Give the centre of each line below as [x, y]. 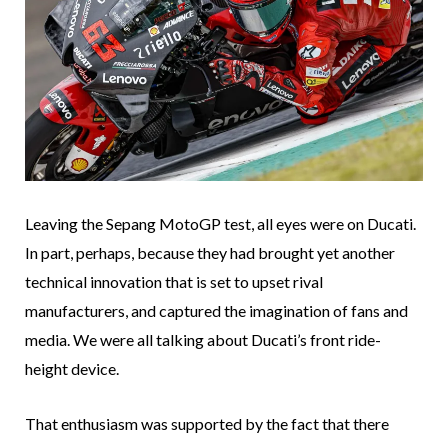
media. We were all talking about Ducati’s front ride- [203, 339]
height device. [72, 368]
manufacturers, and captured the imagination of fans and [216, 310]
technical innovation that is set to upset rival [174, 281]
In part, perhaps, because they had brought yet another [210, 252]
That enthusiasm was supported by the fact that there [207, 423]
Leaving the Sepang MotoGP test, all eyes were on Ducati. [220, 223]
